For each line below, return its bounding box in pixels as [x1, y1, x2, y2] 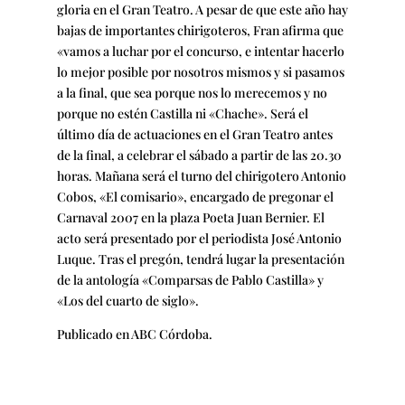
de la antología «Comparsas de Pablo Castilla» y [56, 270, 324, 288]
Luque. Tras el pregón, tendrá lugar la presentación [56, 250, 344, 268]
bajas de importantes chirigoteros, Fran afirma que [56, 21, 344, 39]
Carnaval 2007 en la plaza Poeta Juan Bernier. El [56, 208, 325, 226]
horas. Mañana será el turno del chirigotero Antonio [56, 166, 346, 184]
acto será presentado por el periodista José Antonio [56, 229, 342, 247]
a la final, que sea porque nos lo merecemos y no [56, 83, 327, 101]
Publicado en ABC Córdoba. [56, 325, 212, 343]
